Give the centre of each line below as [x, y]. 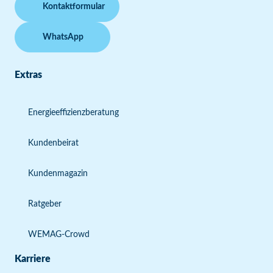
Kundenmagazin [58, 173]
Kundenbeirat [53, 143]
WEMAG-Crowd [59, 234]
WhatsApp [63, 37]
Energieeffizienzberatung [73, 112]
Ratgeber [45, 204]
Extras [28, 75]
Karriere [33, 259]
